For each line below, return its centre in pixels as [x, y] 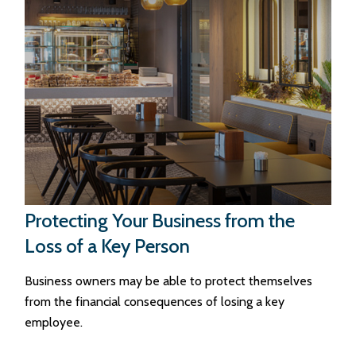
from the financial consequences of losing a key [155, 301]
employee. [54, 322]
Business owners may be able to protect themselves [169, 281]
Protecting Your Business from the [160, 220]
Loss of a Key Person [108, 246]
